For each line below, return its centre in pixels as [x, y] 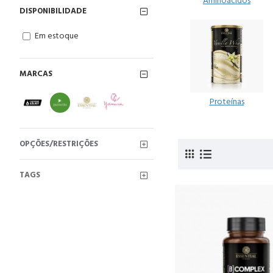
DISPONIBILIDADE [53, 11]
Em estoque [57, 36]
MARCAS [36, 74]
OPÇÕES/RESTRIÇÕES [59, 144]
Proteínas [227, 102]
